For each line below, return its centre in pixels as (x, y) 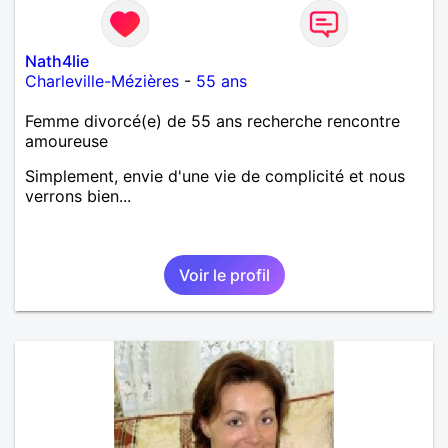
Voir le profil (224, 274)
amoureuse (66, 140)
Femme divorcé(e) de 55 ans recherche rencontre (212, 120)
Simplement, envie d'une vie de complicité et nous (215, 175)
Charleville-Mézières (102, 80)
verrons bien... (78, 195)
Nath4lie (57, 60)
